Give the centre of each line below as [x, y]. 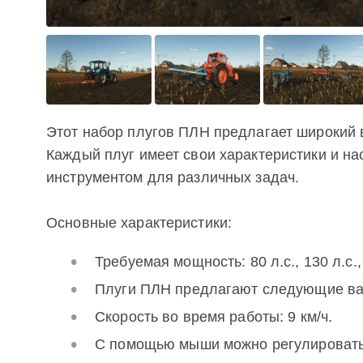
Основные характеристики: [139, 222]
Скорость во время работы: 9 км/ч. [214, 316]
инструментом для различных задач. [173, 177]
